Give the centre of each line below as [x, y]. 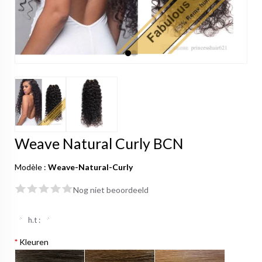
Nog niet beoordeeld [111, 190]
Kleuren [33, 242]
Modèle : [31, 167]
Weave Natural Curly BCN [99, 144]
